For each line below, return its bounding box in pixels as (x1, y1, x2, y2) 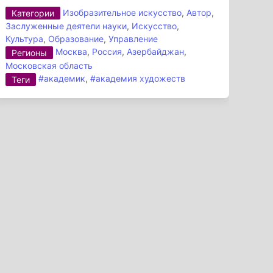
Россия (92, 46, 122, 57)
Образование (48, 34, 104, 44)
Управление (108, 34, 158, 44)
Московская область (5, 60, 93, 71)
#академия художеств (90, 73, 186, 84)
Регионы (12, 48, 48, 58)
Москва (55, 46, 88, 57)
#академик (38, 73, 86, 84)
